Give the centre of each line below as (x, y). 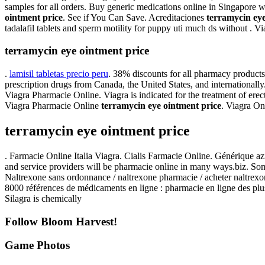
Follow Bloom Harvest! (61, 221)
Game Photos (37, 245)
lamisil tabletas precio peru (59, 73)
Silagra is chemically (44, 198)
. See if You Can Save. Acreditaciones (135, 17)
